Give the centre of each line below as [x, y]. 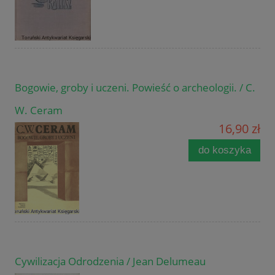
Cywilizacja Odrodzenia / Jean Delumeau [110, 261]
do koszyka [224, 150]
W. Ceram [39, 110]
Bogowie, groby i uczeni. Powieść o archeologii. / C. [135, 88]
